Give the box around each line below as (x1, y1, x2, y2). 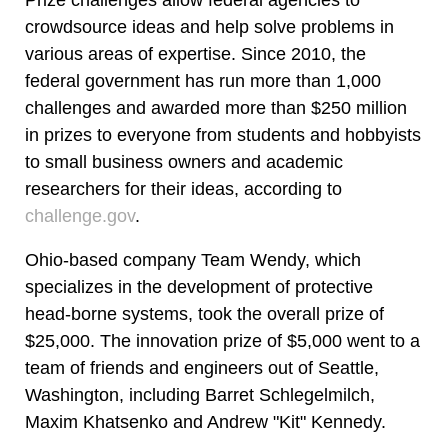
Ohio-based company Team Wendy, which (25, 250, 361, 270)
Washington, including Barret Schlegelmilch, (25, 385, 375, 405)
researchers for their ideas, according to (25, 178, 342, 199)
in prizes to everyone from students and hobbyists (25, 124, 421, 145)
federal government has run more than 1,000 (25, 70, 381, 91)
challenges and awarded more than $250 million (25, 97, 407, 118)
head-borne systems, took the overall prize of (25, 304, 384, 324)
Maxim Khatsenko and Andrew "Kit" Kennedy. (25, 412, 386, 432)
